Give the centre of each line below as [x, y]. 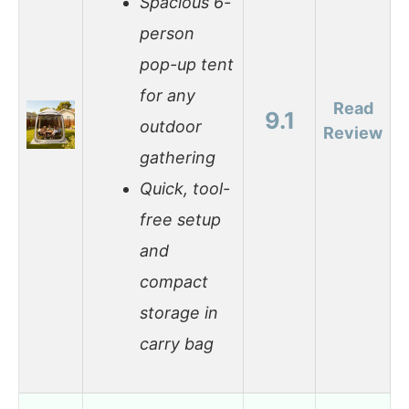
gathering [178, 158]
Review [353, 132]
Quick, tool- [185, 189]
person [167, 34]
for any [168, 96]
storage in [179, 313]
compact [174, 282]
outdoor [171, 127]
